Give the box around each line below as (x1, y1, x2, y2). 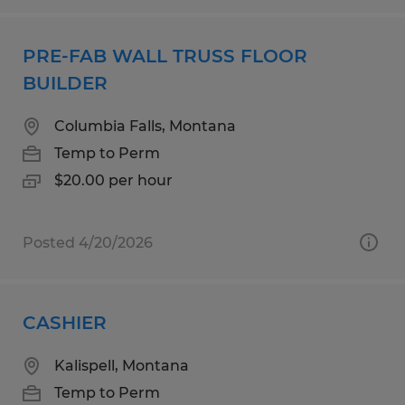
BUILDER (23, 71, 108, 94)
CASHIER (23, 311, 107, 334)
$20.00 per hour (54, 171, 173, 189)
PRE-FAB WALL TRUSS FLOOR (23, 44, 307, 67)
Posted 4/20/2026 (23, 233, 153, 251)
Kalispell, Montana (54, 356, 189, 374)
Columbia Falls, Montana (54, 117, 236, 135)
